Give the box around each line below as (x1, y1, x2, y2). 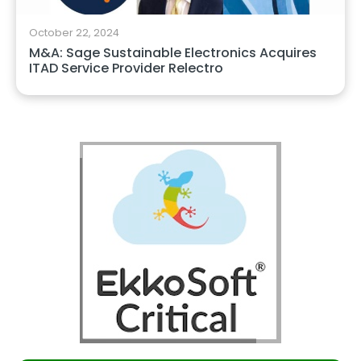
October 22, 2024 (29, 25, 119, 39)
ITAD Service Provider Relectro (29, 58, 223, 77)
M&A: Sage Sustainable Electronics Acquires (29, 43, 317, 62)
